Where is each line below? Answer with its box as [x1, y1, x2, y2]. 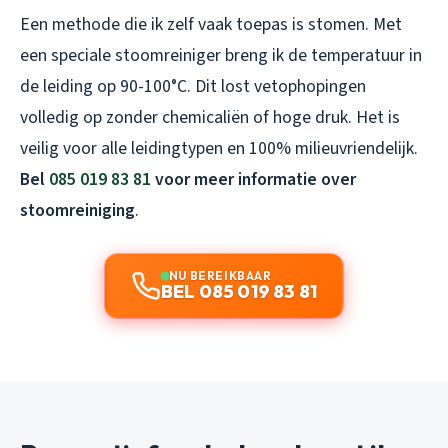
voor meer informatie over [151, 166, 356, 192]
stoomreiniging [20, 197, 135, 223]
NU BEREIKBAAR [168, 267, 272, 283]
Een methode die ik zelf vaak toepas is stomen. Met [20, 11, 402, 37]
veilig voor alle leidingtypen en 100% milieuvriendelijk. [20, 135, 418, 161]
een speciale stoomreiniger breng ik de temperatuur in [20, 42, 422, 68]
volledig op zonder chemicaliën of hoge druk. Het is [20, 104, 400, 130]
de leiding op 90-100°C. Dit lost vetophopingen [20, 73, 366, 99]
